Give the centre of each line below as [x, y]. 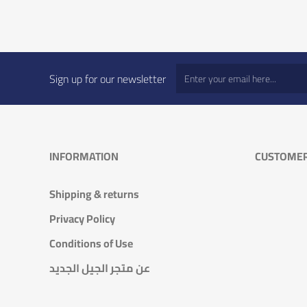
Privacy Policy [82, 219]
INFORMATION [84, 156]
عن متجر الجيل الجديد [100, 268]
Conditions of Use [91, 243]
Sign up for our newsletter [108, 78]
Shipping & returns [94, 194]
